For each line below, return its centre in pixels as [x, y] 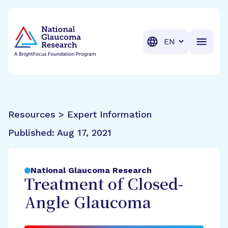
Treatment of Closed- [104, 186]
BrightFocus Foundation [62, 20]
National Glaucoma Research [91, 170]
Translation [181, 41]
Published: [33, 133]
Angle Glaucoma [88, 204]
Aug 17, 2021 [84, 133]
